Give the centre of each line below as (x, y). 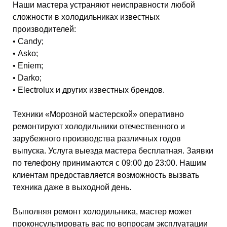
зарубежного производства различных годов (97, 139)
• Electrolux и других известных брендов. (89, 90)
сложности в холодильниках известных (86, 17)
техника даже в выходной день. (72, 187)
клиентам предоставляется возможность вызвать (106, 175)
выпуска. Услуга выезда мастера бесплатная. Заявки (113, 151)
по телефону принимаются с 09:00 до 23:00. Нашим (110, 163)
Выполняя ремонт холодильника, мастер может (102, 212)
